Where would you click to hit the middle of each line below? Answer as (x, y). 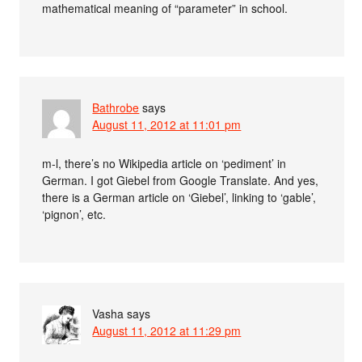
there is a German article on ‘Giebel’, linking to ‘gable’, (179, 198)
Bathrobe (116, 108)
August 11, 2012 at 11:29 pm (167, 331)
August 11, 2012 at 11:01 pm (167, 125)
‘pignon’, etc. (74, 215)
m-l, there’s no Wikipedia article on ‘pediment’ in (164, 164)
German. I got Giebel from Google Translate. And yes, (181, 181)
